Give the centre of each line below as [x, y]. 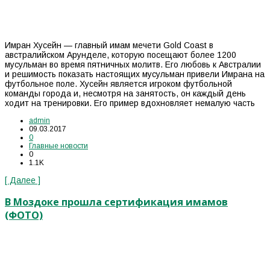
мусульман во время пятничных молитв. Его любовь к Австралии [133, 65]
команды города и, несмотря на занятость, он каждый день [125, 94]
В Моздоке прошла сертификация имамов [116, 202]
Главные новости [58, 146]
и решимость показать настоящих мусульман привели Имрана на [135, 74]
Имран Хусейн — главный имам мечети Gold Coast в [109, 46]
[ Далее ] [23, 181]
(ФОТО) [24, 215]
